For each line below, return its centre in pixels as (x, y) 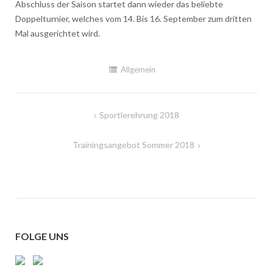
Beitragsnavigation (73, 116)
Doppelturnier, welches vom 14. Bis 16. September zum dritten (133, 19)
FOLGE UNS (42, 236)
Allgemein (138, 70)
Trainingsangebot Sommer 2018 (134, 145)
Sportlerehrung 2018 (140, 115)
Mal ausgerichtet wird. (57, 34)
